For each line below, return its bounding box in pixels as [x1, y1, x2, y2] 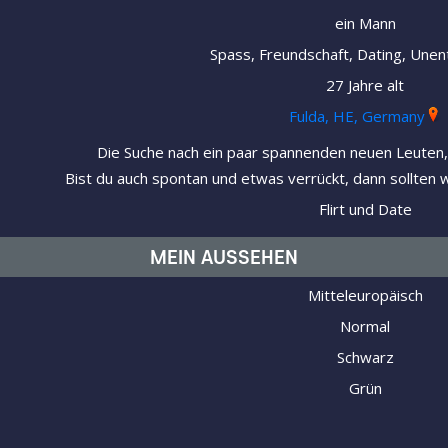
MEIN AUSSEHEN [150, 244, 298, 270]
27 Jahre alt [326, 75, 404, 96]
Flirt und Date [318, 199, 412, 220]
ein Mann [334, 13, 396, 34]
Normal [340, 316, 390, 337]
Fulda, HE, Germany [289, 106, 425, 127]
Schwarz [336, 347, 394, 368]
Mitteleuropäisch [307, 285, 423, 306]
